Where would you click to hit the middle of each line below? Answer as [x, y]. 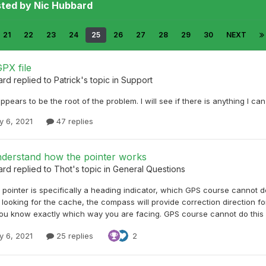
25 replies [74, 235]
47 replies [74, 121]
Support [137, 80]
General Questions [149, 169]
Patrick [67, 80]
